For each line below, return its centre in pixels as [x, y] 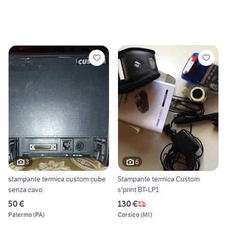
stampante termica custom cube [57, 179]
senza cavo [25, 190]
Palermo [20, 215]
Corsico [128, 215]
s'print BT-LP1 [138, 190]
